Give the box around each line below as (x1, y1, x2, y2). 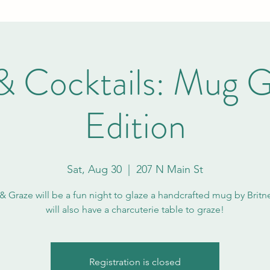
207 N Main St (136, 162, 203, 176)
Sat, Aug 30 (67, 162, 122, 176)
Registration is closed (89, 256, 181, 268)
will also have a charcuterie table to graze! (46, 203, 224, 215)
